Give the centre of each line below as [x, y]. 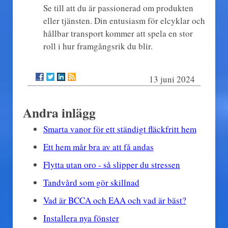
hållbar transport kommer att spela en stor [118, 33]
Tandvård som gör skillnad [91, 182]
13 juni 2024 [172, 79]
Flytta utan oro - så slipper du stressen [111, 164]
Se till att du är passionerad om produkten [118, 8]
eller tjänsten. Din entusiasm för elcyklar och [124, 20]
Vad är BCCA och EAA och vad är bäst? [115, 200]
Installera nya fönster [81, 218]
